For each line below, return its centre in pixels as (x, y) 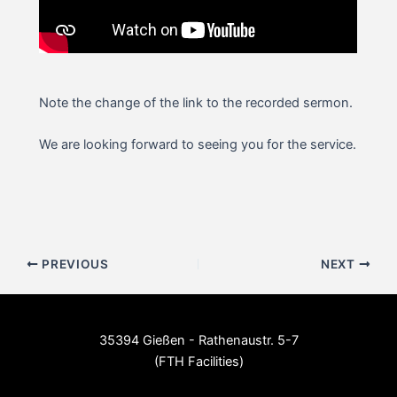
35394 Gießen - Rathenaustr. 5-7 (198, 340)
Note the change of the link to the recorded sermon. (196, 102)
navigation (37, 284)
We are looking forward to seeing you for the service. (198, 144)
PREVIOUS (74, 264)
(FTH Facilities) (198, 361)
